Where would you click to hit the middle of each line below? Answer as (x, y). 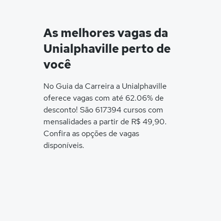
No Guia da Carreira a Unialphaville (105, 86)
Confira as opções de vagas (91, 133)
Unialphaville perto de (107, 49)
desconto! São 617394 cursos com (103, 110)
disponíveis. (64, 145)
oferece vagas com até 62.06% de (104, 98)
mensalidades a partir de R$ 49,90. (105, 122)
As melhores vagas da (106, 33)
